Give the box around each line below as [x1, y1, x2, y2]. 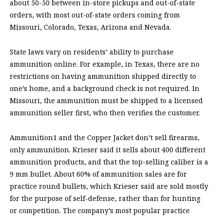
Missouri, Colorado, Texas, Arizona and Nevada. [10, 22, 171, 32]
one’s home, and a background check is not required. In [10, 84, 200, 93]
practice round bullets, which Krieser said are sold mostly [10, 182, 208, 191]
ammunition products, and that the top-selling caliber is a [10, 157, 208, 167]
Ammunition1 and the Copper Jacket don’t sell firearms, [10, 133, 200, 143]
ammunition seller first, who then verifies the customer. [10, 108, 200, 118]
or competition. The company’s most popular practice [10, 206, 190, 216]
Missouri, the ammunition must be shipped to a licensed [10, 96, 203, 106]
